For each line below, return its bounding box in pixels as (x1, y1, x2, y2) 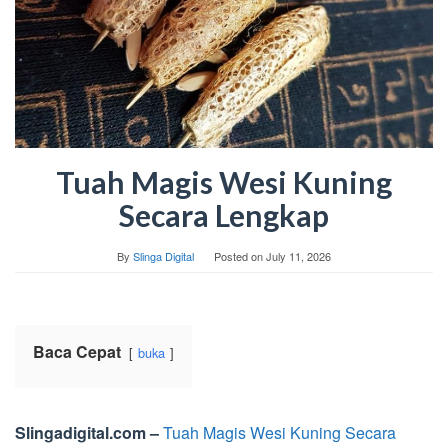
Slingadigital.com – (15, 420, 159, 444)
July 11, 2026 (266, 247, 331, 264)
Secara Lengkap (119, 196, 329, 233)
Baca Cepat (33, 339, 121, 363)
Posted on (214, 247, 266, 264)
